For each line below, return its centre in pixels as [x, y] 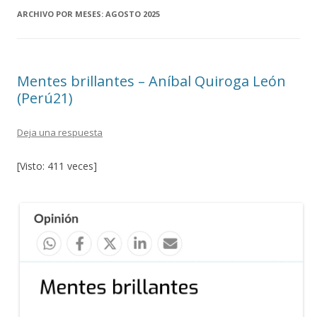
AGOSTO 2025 [133, 13]
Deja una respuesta [60, 132]
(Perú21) [45, 98]
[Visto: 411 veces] [57, 166]
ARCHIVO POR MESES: [61, 13]
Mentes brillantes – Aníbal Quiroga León [151, 81]
